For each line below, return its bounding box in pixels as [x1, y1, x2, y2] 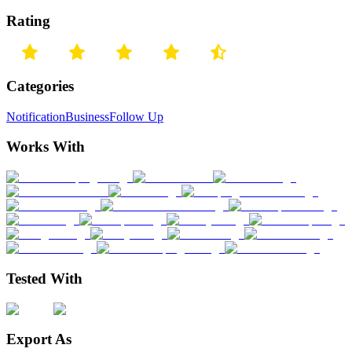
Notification [6, 109, 65, 123]
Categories [6, 78, 74, 95]
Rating [6, 12, 50, 29]
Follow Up [109, 109, 163, 123]
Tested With [6, 269, 82, 287]
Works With [6, 138, 85, 156]
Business [65, 109, 109, 123]
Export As [6, 331, 71, 348]
